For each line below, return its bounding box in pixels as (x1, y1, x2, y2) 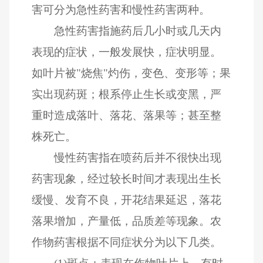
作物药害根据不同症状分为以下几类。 (32, 235, 222, 248)
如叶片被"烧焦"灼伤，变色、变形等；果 (32, 66, 231, 79)
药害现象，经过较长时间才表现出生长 (32, 172, 222, 185)
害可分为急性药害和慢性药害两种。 (32, 3, 211, 16)
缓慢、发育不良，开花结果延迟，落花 (32, 193, 222, 206)
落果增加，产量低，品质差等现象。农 (32, 214, 222, 227)
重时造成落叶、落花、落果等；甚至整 (32, 109, 222, 122)
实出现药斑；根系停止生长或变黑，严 (32, 87, 222, 100)
